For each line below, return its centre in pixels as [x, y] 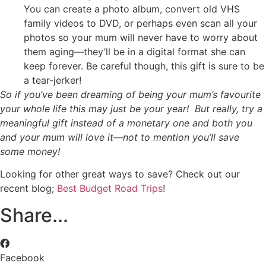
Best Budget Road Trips [110, 189]
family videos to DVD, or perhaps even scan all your [140, 23]
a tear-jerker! [53, 80]
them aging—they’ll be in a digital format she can [134, 51]
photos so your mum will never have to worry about [141, 37]
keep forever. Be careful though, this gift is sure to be [144, 66]
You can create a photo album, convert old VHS [132, 9]
